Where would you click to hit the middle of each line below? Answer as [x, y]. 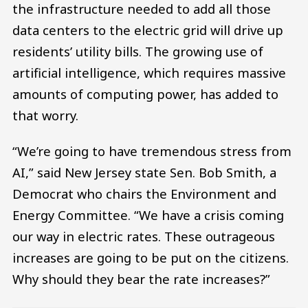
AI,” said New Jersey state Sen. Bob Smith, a [144, 172]
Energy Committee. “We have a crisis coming [148, 214]
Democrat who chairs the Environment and [144, 193]
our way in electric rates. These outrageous [144, 236]
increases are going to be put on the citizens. [151, 257]
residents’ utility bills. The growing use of [138, 52]
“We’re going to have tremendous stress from [152, 151]
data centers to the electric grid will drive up [148, 30]
